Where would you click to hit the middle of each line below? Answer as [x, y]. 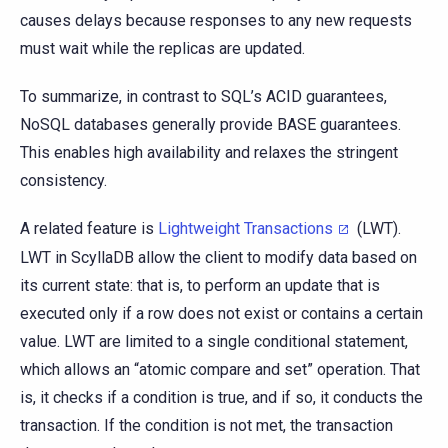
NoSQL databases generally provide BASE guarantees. [210, 124]
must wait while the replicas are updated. [162, 48]
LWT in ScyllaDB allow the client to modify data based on [218, 257]
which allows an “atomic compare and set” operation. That [220, 369]
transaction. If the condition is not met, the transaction [206, 425]
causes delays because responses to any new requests [216, 20]
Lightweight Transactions [245, 228]
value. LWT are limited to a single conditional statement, [214, 341]
